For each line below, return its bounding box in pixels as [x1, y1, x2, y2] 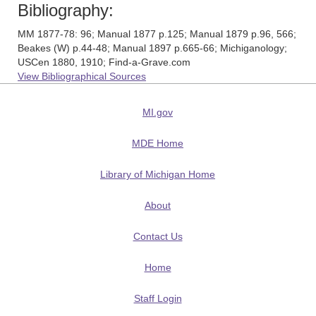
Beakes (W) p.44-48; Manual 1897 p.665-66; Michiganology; [18, 42, 287, 54]
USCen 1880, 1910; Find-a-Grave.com [18, 56, 190, 68]
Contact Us [133, 231, 183, 242]
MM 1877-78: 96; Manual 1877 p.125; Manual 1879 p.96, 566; [18, 28, 296, 39]
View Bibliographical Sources [18, 71, 146, 82]
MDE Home [132, 138, 183, 149]
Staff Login [133, 293, 182, 304]
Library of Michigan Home [100, 169, 215, 180]
